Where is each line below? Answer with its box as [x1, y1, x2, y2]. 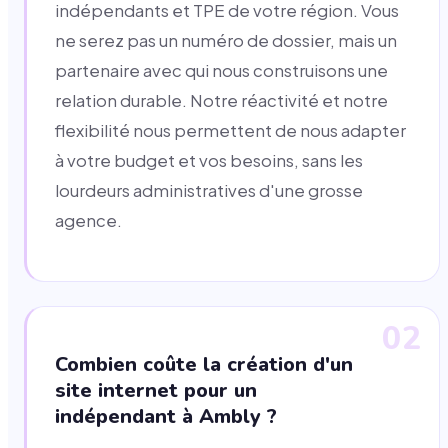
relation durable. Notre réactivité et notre [55, 90, 388, 112]
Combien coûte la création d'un [55, 350, 353, 378]
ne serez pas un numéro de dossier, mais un [55, 30, 397, 52]
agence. [55, 210, 122, 232]
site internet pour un [55, 376, 257, 404]
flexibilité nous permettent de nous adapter [55, 120, 406, 142]
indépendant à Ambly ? [55, 402, 277, 430]
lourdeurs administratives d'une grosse [55, 180, 363, 202]
